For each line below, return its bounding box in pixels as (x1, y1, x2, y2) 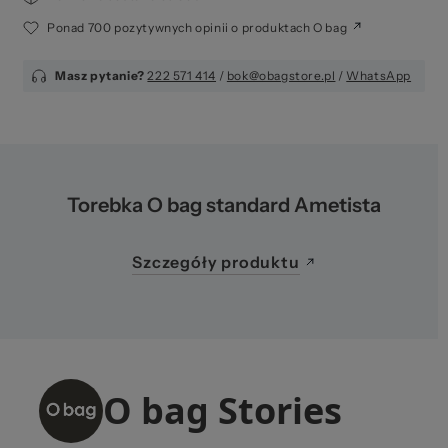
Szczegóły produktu (132, 251, 300, 272)
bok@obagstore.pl (226, 67, 336, 83)
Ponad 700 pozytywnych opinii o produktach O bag (47, 19, 348, 35)
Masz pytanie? (55, 67, 145, 83)
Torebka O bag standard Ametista (67, 192, 381, 217)
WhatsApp (346, 67, 412, 83)
